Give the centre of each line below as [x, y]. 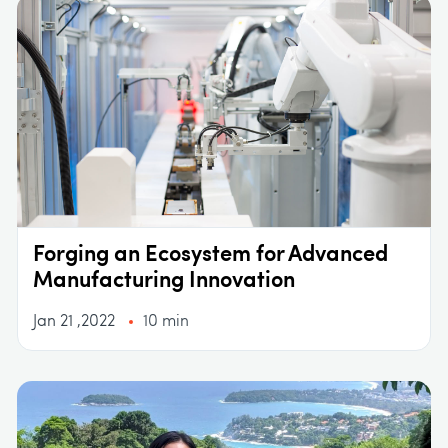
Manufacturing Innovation [164, 282]
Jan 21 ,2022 [76, 322]
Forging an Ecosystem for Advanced [210, 256]
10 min [166, 322]
